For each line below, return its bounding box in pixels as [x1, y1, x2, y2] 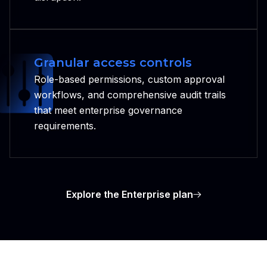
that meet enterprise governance [34, 104, 182, 116]
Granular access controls [34, 55, 192, 70]
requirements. [34, 119, 96, 132]
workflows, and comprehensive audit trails [34, 88, 226, 101]
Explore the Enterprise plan [66, 188, 193, 200]
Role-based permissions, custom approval [34, 73, 225, 85]
